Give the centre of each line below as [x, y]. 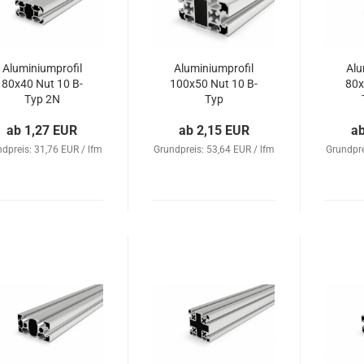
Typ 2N [42, 99]
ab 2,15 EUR [214, 130]
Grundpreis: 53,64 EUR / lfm [214, 149]
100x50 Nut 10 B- [214, 84]
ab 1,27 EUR [42, 130]
